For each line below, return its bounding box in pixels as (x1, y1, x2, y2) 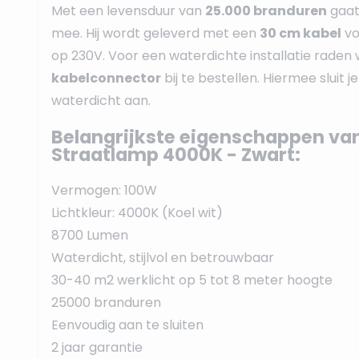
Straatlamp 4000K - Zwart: (51, 142, 301, 167)
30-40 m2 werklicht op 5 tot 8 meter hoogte (51, 271, 333, 289)
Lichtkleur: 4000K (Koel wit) (51, 204, 223, 222)
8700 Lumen (51, 226, 128, 244)
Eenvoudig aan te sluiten (51, 316, 204, 334)
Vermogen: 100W (51, 181, 157, 200)
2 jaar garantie (51, 338, 143, 357)
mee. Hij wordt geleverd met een (51, 24, 260, 42)
